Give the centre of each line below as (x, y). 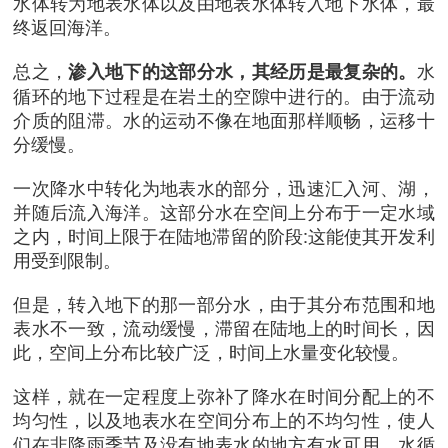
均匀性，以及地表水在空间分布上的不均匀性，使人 (224, 418)
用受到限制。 (67, 258)
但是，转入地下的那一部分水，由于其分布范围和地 (224, 302)
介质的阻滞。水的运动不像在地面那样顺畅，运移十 (224, 118)
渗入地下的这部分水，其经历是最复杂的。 (242, 70)
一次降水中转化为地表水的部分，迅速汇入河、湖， (224, 186)
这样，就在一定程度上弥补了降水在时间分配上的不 (224, 394)
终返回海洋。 (67, 25)
